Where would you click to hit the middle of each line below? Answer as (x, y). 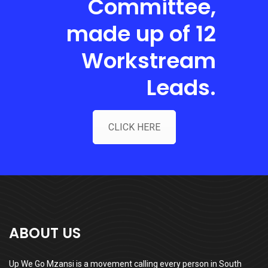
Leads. (181, 88)
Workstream (148, 61)
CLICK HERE (134, 127)
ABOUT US (45, 233)
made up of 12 (141, 34)
